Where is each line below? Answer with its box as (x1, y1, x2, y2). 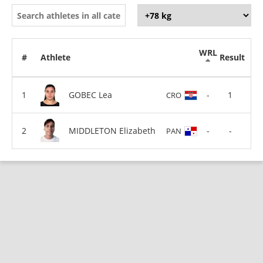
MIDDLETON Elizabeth (69, 124, 156, 136)
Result (219, 52, 245, 63)
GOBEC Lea (69, 89, 112, 100)
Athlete (41, 52, 70, 63)
